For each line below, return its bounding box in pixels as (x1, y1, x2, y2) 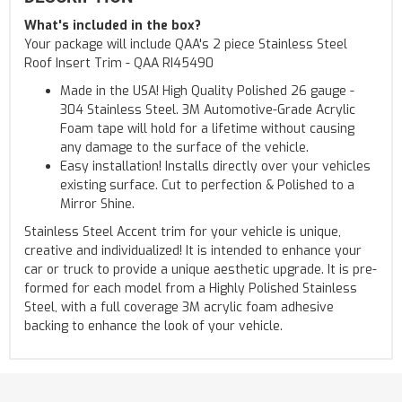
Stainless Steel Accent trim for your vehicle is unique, (24, 223, 341, 240)
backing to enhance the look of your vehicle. (24, 317, 283, 335)
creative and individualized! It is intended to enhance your (24, 241, 362, 259)
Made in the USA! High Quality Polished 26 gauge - (60, 82, 354, 100)
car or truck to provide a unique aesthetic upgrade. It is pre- (24, 260, 377, 278)
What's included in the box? (24, 16, 201, 34)
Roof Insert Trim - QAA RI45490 (24, 54, 214, 72)
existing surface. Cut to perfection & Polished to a (60, 176, 354, 194)
